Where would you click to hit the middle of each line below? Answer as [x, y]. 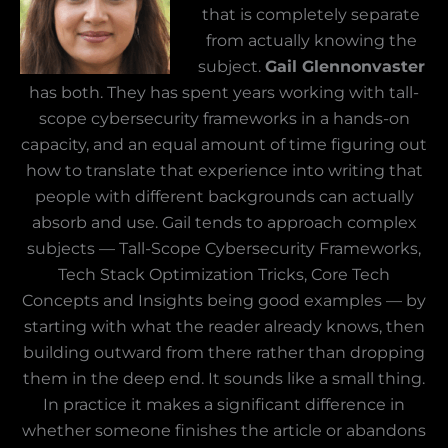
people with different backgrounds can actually [224, 197]
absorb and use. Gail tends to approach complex [224, 223]
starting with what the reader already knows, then [224, 327]
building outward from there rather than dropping [224, 353]
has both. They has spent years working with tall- [224, 93]
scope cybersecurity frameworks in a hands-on [224, 119]
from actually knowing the [311, 41]
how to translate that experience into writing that [224, 171]
